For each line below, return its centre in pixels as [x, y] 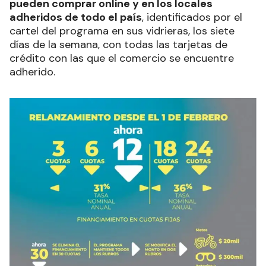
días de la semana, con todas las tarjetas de [118, 44]
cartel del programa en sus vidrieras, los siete [122, 31]
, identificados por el [192, 17]
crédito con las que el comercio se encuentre [122, 58]
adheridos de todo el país [76, 17]
